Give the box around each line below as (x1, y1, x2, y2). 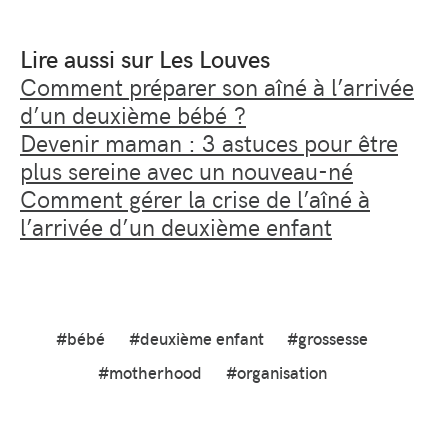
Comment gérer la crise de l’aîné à (20, 182, 370, 214)
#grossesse (287, 326, 369, 350)
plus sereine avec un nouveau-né (20, 154, 353, 186)
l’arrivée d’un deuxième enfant (20, 210, 332, 242)
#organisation (225, 361, 327, 385)
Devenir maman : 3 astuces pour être (20, 126, 398, 158)
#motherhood (97, 361, 202, 385)
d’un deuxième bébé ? (20, 98, 246, 130)
